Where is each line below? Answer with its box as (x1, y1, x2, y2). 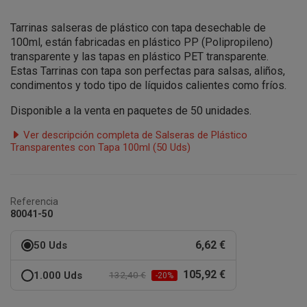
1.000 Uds (34, 269, 82, 282)
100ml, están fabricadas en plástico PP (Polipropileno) (10, 36, 273, 49)
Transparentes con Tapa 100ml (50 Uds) (10, 141, 191, 153)
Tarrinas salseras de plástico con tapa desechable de (10, 21, 266, 34)
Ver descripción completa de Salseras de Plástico (21, 129, 247, 141)
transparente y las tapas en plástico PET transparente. (10, 50, 269, 63)
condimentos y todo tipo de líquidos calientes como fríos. (10, 79, 289, 92)
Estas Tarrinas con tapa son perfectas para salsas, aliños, (10, 64, 285, 77)
